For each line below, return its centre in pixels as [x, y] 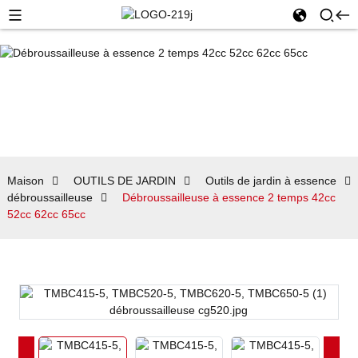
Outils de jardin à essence [270, 181]
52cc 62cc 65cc [46, 214]
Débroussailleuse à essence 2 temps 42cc [229, 197]
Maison [25, 181]
